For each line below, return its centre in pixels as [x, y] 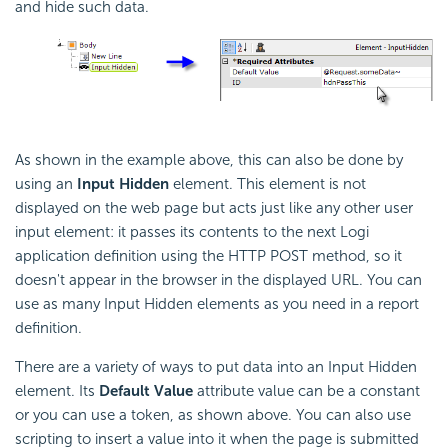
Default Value [146, 390]
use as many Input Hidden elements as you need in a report [217, 303]
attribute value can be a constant [306, 390]
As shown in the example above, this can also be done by [209, 159]
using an [44, 183]
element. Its [57, 390]
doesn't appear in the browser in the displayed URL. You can [218, 279]
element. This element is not [267, 183]
